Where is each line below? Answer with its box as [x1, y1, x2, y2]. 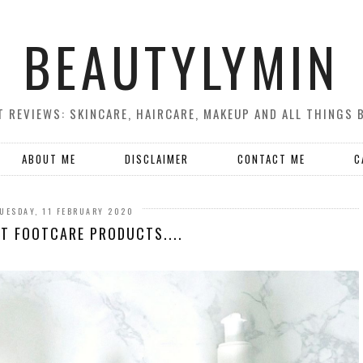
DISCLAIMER [125, 151, 189, 167]
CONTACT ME [237, 151, 305, 167]
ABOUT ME [22, 151, 76, 167]
